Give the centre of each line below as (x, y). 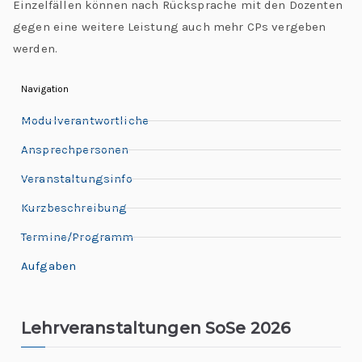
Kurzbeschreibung (74, 207)
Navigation (45, 88)
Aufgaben (49, 265)
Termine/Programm (78, 236)
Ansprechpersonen (75, 149)
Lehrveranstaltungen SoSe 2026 (156, 328)
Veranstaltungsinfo (77, 178)
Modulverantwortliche (85, 120)
